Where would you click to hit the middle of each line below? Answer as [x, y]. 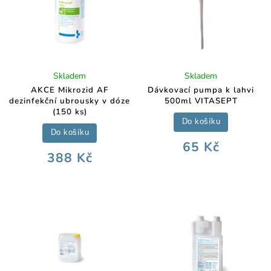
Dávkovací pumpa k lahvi [201, 90]
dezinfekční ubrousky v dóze [70, 101]
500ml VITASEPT [201, 101]
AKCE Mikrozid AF [70, 90]
